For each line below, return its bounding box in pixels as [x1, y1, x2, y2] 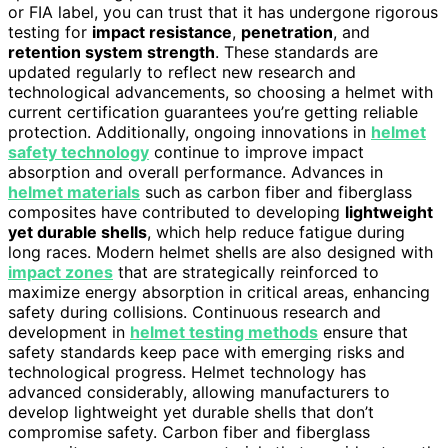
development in [8, 321, 130, 342]
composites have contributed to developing [8, 201, 345, 222]
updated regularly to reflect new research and [8, 61, 356, 82]
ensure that [318, 321, 408, 342]
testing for [8, 21, 92, 42]
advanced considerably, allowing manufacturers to [8, 381, 390, 402]
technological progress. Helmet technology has [8, 361, 366, 382]
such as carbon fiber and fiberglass [140, 181, 412, 202]
